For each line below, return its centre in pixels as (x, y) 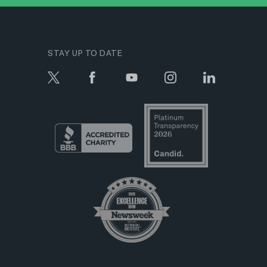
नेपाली (113, 19)
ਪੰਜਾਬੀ (115, 65)
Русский (123, 89)
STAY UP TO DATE (85, 54)
